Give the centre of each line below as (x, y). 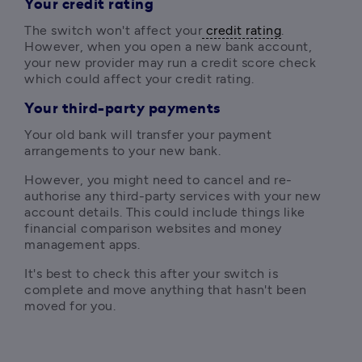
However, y (59, 180)
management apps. (84, 244)
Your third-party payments (122, 109)
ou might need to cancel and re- (193, 180)
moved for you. (70, 306)
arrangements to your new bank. (122, 151)
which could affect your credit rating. (139, 79)
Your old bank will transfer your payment (148, 135)
